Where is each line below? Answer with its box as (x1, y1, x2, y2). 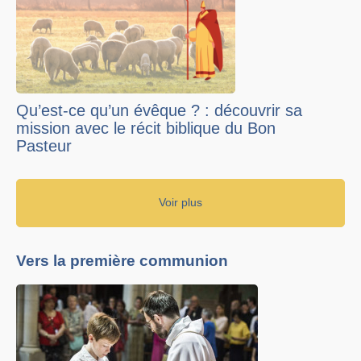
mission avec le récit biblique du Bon (16, 118, 276, 137)
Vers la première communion (16, 251, 228, 269)
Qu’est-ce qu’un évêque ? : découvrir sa (16, 101, 302, 119)
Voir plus (159, 196, 202, 209)
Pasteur (16, 136, 72, 155)
